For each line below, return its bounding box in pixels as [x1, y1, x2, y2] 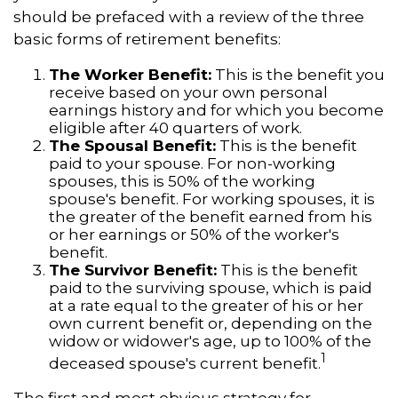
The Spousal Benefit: [49, 137, 216, 155]
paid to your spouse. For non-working [49, 155, 336, 172]
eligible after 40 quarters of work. [49, 119, 302, 137]
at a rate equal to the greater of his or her [49, 297, 363, 314]
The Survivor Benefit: [49, 261, 217, 279]
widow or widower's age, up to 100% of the [49, 332, 371, 350]
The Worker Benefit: [49, 66, 211, 84]
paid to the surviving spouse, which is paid [49, 279, 372, 297]
